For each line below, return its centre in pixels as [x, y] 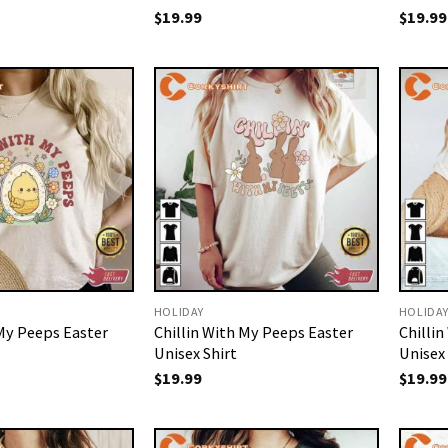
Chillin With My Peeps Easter [253, 332]
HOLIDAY [179, 311]
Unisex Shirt [195, 353]
